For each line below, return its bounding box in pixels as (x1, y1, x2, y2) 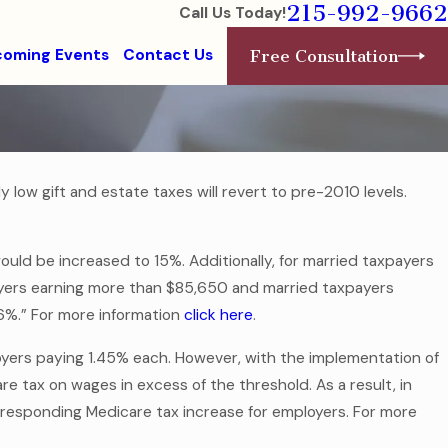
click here (184, 305, 253, 326)
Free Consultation (250, 45, 399, 66)
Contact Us (122, 45, 213, 66)
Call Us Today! (179, 3, 286, 23)
